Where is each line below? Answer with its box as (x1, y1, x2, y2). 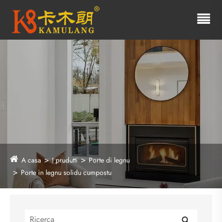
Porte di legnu (89, 155, 130, 165)
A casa (21, 155, 41, 165)
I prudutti (52, 155, 78, 165)
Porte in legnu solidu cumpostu (21, 167, 111, 177)
